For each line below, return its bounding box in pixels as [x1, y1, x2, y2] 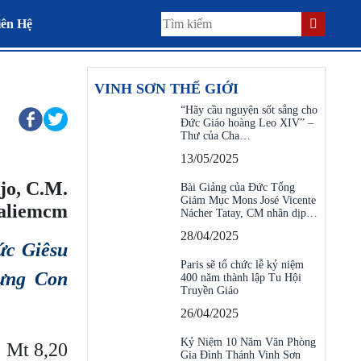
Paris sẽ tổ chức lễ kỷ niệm [180, 259, 304, 271]
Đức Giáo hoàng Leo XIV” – [180, 117, 313, 129]
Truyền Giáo [180, 284, 239, 297]
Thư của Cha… [180, 130, 251, 142]
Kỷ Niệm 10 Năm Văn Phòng [180, 336, 316, 348]
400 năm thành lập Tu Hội [180, 272, 301, 284]
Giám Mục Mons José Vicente [180, 194, 316, 206]
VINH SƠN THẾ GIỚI [94, 81, 239, 97]
